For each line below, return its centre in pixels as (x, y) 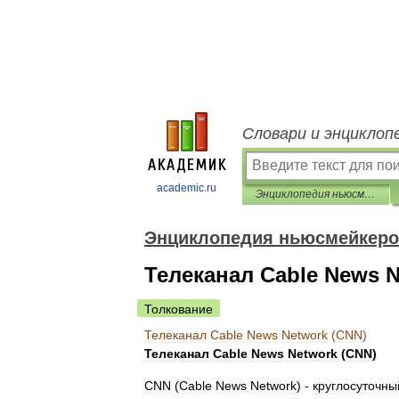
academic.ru (187, 188)
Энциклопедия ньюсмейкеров (370, 194)
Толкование (179, 309)
